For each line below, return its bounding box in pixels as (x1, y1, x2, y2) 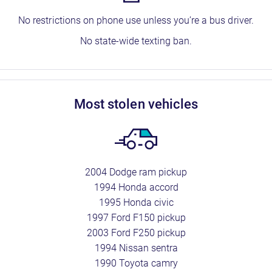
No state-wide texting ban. (80, 35, 192, 47)
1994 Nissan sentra (94, 242, 178, 254)
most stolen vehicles (86, 97, 198, 112)
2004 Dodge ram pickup (85, 166, 187, 178)
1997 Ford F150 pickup (86, 212, 186, 223)
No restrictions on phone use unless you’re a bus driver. (18, 15, 254, 26)
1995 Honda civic (98, 197, 174, 208)
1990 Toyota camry (94, 257, 178, 269)
